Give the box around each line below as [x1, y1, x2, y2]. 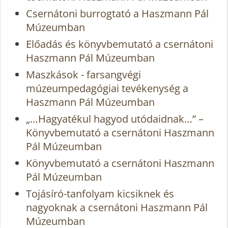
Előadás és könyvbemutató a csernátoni [26, 37, 213, 51]
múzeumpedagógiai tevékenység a [26, 81, 188, 95]
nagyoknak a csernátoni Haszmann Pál [26, 200, 208, 214]
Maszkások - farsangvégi [26, 67, 141, 81]
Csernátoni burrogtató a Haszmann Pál [26, 6, 209, 20]
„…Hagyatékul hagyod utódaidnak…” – [26, 111, 204, 126]
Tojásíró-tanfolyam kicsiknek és [26, 186, 174, 201]
